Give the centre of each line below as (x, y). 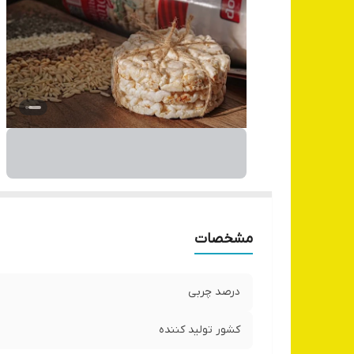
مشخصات (224, 239)
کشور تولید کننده (200, 330)
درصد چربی (214, 292)
